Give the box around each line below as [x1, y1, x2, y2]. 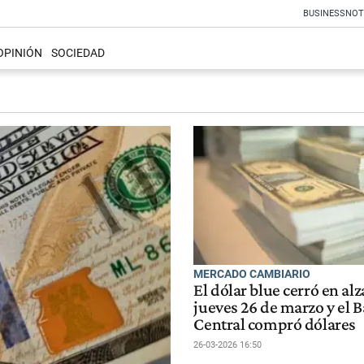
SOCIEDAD [50, 46, 105, 61]
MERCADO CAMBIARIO [193, 266, 311, 280]
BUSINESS [303, 8, 345, 19]
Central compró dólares [193, 314, 356, 334]
